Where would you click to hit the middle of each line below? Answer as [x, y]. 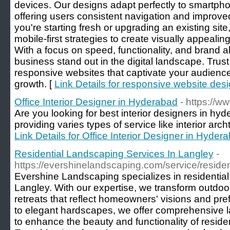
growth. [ [34, 84]
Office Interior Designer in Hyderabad [96, 102]
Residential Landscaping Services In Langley [114, 154]
